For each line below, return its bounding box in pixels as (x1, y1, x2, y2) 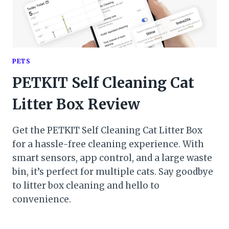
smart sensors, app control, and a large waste (12, 152, 212, 164)
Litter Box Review (12, 95, 140, 113)
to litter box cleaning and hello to (12, 179, 159, 191)
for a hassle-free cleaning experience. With (12, 138, 204, 150)
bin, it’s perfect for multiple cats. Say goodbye (12, 166, 213, 177)
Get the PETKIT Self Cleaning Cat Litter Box (12, 124, 202, 136)
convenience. (12, 193, 71, 205)
